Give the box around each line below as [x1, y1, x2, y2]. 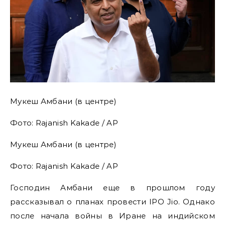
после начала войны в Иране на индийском [10, 210, 215, 220]
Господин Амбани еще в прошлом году [10, 182, 215, 192]
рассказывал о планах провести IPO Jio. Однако [10, 196, 215, 206]
